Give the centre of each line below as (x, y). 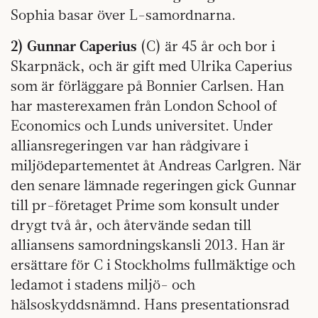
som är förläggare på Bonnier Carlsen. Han (147, 86)
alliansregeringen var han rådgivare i (130, 146)
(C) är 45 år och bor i (206, 46)
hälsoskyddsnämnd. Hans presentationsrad (150, 305)
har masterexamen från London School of (144, 106)
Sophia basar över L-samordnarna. (123, 15)
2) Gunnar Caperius (74, 46)
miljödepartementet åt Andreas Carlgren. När (156, 165)
